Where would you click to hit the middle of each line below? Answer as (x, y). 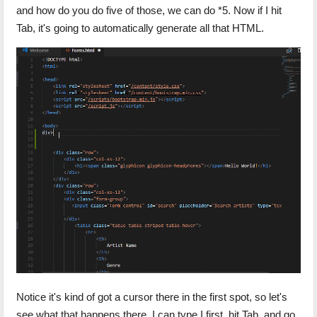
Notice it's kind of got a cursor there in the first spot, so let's (152, 297)
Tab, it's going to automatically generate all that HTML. (140, 28)
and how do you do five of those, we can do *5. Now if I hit (149, 10)
